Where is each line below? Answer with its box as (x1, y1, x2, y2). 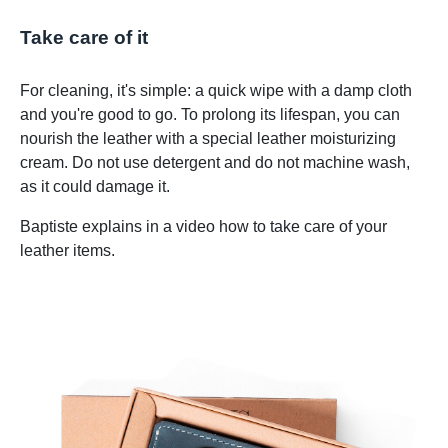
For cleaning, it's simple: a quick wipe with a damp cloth (20, 81, 412, 99)
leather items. (20, 241, 115, 259)
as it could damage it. (20, 177, 170, 195)
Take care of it (20, 26, 148, 48)
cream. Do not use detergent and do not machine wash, (20, 153, 410, 171)
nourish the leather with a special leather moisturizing (20, 129, 396, 147)
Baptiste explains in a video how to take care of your (20, 217, 387, 235)
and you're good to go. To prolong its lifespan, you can (20, 105, 400, 123)
